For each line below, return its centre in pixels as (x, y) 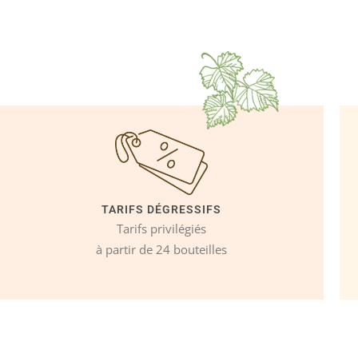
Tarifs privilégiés (161, 228)
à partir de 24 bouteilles (161, 249)
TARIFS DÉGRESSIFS (161, 209)
